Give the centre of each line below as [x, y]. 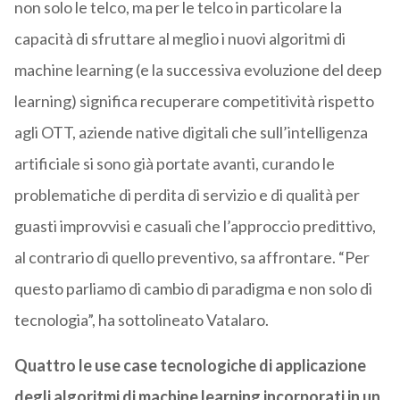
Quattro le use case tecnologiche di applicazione [190, 366]
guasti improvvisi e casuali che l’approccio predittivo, [195, 226]
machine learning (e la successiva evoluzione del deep [198, 70]
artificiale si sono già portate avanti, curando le [174, 164]
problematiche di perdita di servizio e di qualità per [187, 195]
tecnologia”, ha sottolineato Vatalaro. [141, 320]
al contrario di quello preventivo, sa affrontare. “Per [192, 258]
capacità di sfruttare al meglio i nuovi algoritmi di [179, 39]
